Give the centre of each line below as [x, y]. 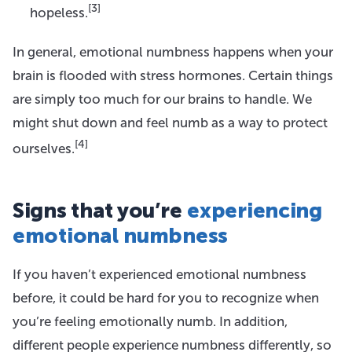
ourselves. [44, 148]
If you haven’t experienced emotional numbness [159, 274]
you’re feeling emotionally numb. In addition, [150, 321]
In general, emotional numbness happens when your [173, 51]
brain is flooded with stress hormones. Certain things [173, 75]
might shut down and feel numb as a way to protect [170, 122]
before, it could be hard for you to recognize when [166, 297]
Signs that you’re [100, 210]
